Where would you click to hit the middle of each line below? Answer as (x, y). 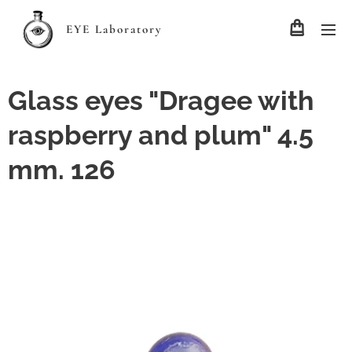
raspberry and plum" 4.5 (161, 135)
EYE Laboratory (114, 29)
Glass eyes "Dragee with (161, 101)
